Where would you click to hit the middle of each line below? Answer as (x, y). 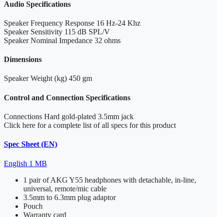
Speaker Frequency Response (49, 23)
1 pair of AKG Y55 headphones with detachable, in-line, (110, 180)
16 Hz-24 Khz (118, 23)
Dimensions (23, 60)
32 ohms (108, 40)
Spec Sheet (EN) (31, 144)
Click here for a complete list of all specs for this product (90, 125)
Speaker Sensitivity (33, 31)
